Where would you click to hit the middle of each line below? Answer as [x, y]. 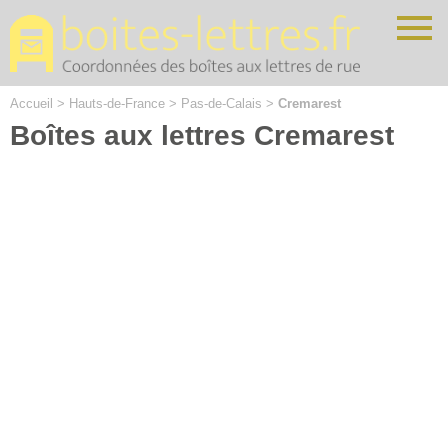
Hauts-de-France [117, 103]
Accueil [31, 103]
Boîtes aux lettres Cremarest [202, 135]
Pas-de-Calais [221, 103]
